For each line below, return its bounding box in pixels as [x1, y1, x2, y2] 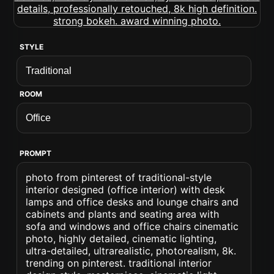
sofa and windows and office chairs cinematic [26, 220, 239, 232]
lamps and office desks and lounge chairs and [26, 196, 239, 208]
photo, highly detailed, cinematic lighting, [26, 232, 217, 245]
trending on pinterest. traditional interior [26, 257, 212, 269]
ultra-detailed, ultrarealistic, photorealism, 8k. [26, 245, 237, 257]
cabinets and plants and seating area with [26, 208, 220, 220]
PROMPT [20, 149, 52, 158]
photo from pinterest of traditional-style [26, 171, 212, 183]
